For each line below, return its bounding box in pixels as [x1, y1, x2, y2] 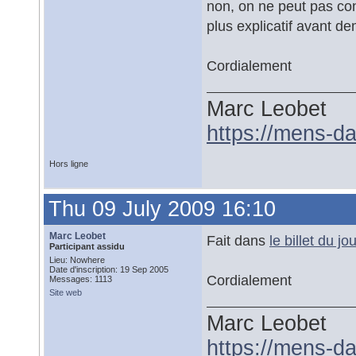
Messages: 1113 [49, 274, 112, 284]
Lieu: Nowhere [49, 255, 105, 265]
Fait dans [207, 232, 269, 249]
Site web [49, 288, 82, 297]
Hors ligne [49, 159, 88, 168]
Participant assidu [49, 242, 125, 251]
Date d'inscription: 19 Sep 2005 [49, 265, 168, 274]
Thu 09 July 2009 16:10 [48, 197, 276, 221]
